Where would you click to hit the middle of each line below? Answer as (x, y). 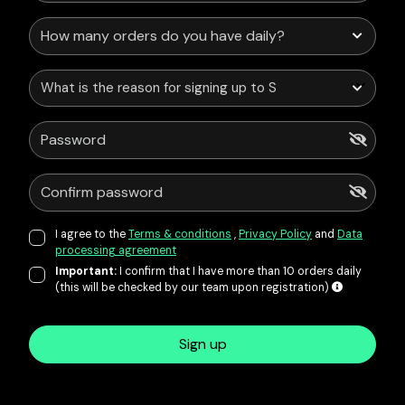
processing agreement (116, 250)
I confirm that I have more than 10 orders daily (239, 271)
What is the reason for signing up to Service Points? (203, 88)
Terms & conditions (180, 234)
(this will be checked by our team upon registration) (193, 287)
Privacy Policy (275, 234)
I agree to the (92, 234)
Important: (86, 271)
